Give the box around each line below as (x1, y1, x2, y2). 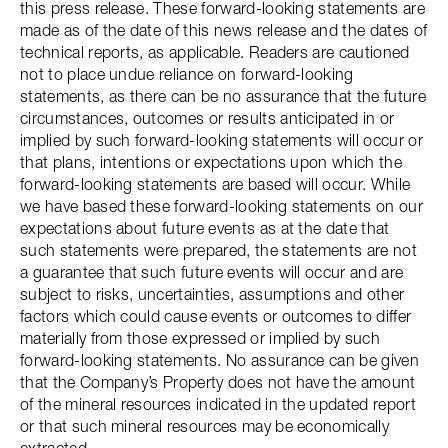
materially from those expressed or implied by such (20, 328, 381, 348)
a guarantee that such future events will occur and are (20, 262, 404, 282)
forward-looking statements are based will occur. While (20, 174, 411, 194)
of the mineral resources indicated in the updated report (20, 394, 416, 414)
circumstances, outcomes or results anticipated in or (20, 108, 395, 128)
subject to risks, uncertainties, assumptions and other (20, 284, 405, 304)
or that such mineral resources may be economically (20, 416, 390, 436)
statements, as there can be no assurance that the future (20, 86, 426, 106)
